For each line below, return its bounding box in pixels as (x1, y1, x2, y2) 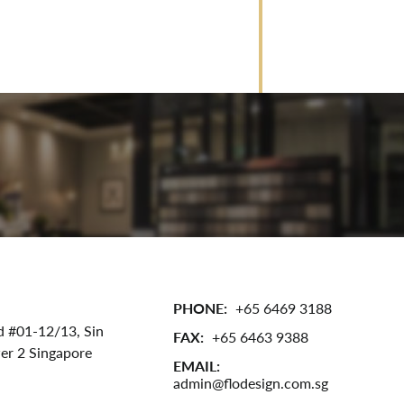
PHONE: (172, 299, 231, 317)
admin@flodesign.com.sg (172, 374, 328, 391)
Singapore (28, 344, 92, 361)
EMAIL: (172, 357, 220, 374)
